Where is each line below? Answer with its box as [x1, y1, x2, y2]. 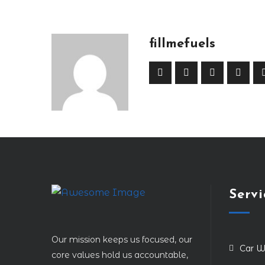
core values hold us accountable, [51, 250, 188, 260]
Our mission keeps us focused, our [51, 234, 192, 245]
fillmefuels [149, 37, 215, 51]
